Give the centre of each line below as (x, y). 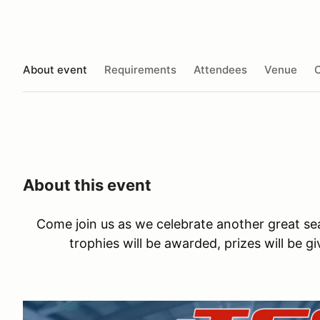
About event (55, 69)
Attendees (220, 69)
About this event (87, 185)
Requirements (140, 69)
